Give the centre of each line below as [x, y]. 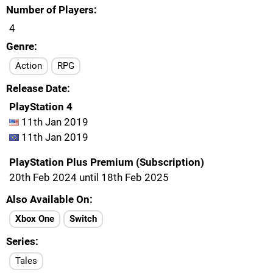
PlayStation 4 [41, 107]
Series [21, 241]
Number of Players [50, 10]
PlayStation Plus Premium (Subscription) [107, 162]
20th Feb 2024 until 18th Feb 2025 [89, 177]
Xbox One [35, 219]
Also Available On [48, 199]
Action [29, 66]
